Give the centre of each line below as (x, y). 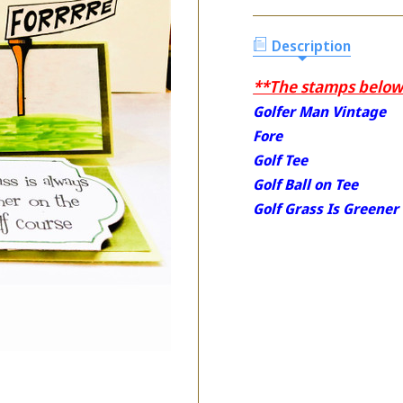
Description (312, 45)
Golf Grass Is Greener (326, 208)
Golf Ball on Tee (306, 184)
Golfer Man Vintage (320, 111)
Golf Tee (281, 160)
